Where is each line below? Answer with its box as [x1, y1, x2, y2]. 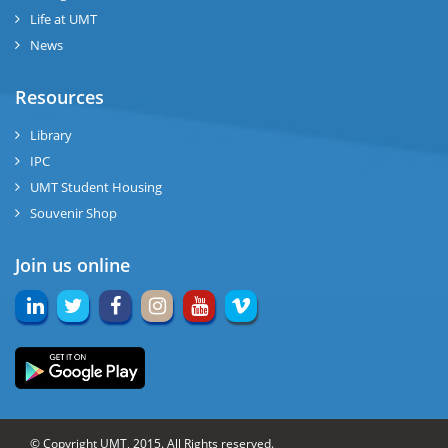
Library [30, 126, 72, 144]
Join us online [15, 253, 130, 277]
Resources [15, 85, 104, 109]
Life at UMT [30, 10, 97, 28]
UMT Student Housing [30, 178, 162, 196]
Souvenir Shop [30, 204, 117, 222]
